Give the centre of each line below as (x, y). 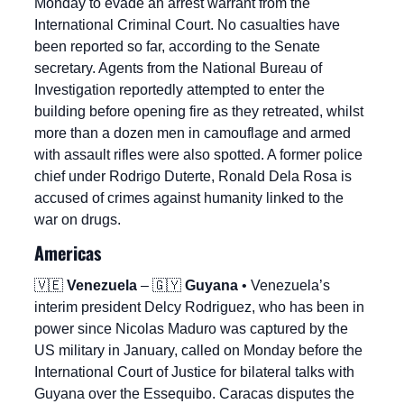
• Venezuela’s (284, 286)
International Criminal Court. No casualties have (187, 25)
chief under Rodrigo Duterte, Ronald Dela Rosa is (193, 177)
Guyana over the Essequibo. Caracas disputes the (194, 394)
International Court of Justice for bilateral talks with (194, 372)
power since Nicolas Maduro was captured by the (191, 329)
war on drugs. (78, 220)
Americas (68, 253)
